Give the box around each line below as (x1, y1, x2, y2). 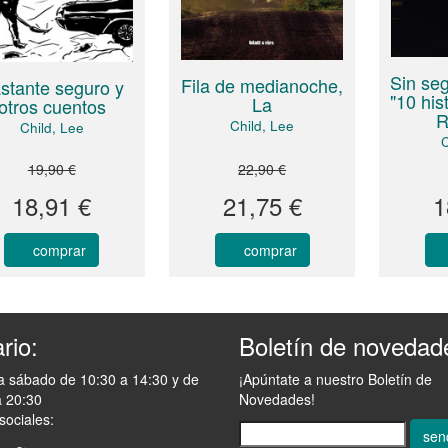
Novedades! (239, 389, 315, 410)
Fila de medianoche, (181, 71, 344, 98)
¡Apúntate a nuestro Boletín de (239, 369, 432, 390)
